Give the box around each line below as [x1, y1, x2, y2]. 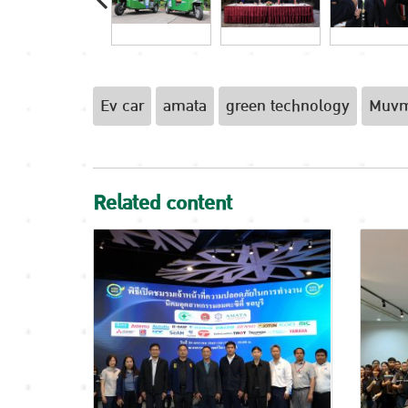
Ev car [100, 92, 144, 119]
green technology [226, 92, 350, 119]
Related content [93, 186, 232, 219]
